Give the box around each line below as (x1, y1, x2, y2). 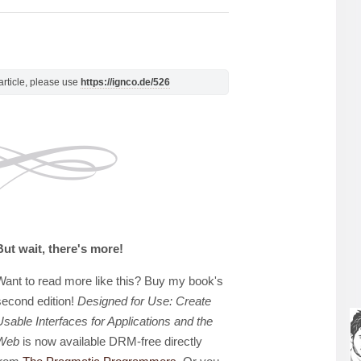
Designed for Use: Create (77, 294, 211, 308)
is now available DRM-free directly (19, 334, 202, 348)
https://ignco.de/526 (81, 77, 170, 88)
